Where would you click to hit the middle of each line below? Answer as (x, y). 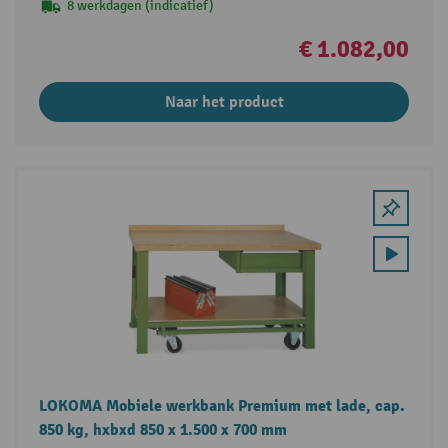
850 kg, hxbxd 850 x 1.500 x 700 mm (162, 429)
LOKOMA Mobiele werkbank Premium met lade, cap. (221, 405)
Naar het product (224, 101)
